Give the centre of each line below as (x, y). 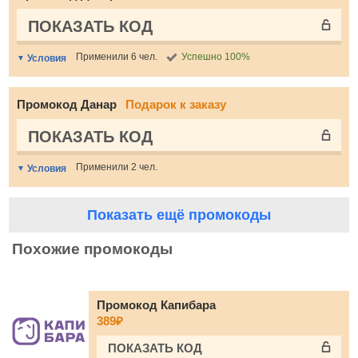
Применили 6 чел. (117, 57)
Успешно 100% (216, 57)
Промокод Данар (68, 104)
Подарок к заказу (176, 104)
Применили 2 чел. (117, 167)
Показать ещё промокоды (179, 215)
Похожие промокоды (92, 249)
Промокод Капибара (156, 305)
